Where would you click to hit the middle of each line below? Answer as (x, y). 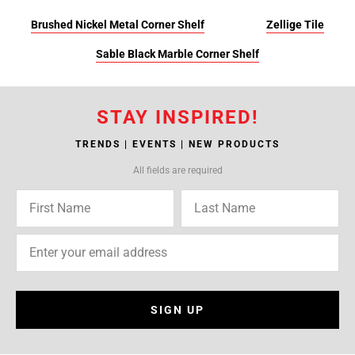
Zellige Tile (295, 25)
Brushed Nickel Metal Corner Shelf (118, 25)
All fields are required (177, 170)
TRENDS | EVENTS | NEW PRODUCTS (177, 144)
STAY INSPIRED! (177, 117)
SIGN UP (177, 310)
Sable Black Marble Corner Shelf (177, 54)
